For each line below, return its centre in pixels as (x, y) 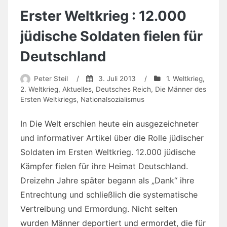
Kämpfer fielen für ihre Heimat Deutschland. (104, 166)
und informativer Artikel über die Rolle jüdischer (112, 138)
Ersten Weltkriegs (48, 100)
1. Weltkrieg (184, 79)
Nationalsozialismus (112, 100)
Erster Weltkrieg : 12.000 (103, 16)
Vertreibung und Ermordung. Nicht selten (99, 209)
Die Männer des (181, 89)
